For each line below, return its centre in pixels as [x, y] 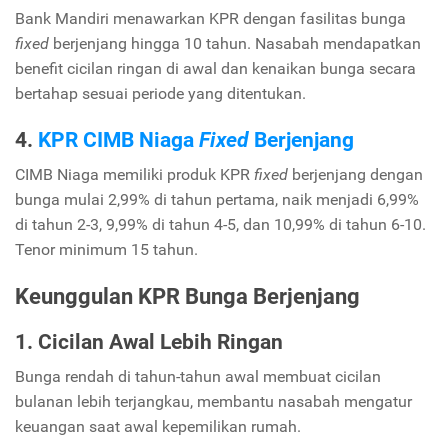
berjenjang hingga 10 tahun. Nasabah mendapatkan [235, 44]
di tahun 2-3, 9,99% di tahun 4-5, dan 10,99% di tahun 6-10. [220, 224]
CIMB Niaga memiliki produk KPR [134, 174]
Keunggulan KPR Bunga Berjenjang [187, 295]
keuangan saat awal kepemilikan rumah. [158, 427]
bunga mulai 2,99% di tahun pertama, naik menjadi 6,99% [217, 199]
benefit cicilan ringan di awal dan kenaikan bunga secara [215, 69]
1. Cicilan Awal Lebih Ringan [149, 342]
